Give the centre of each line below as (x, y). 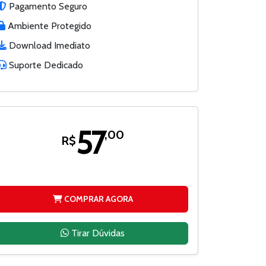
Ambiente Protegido (48, 26)
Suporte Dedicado (45, 65)
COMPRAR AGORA (97, 199)
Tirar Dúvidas (97, 233)
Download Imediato (48, 45)
